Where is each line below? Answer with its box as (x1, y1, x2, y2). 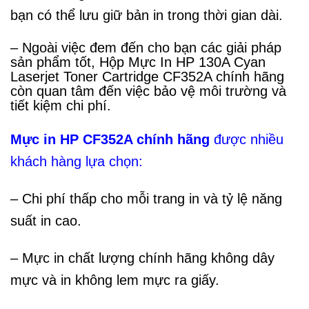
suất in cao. (10, 213, 81, 229)
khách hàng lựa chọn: (10, 154, 143, 170)
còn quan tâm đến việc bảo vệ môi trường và (10, 83, 286, 99)
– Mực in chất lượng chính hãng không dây (10, 250, 275, 266)
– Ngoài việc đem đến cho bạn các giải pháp (10, 40, 281, 56)
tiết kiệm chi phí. (10, 98, 111, 114)
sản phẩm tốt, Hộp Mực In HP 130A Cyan (10, 54, 266, 70)
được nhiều (210, 132, 283, 148)
